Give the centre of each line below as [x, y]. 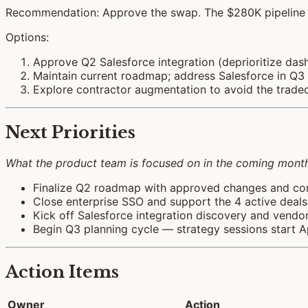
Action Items [62, 272]
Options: [27, 37]
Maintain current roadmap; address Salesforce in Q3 [169, 76]
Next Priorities [70, 133]
